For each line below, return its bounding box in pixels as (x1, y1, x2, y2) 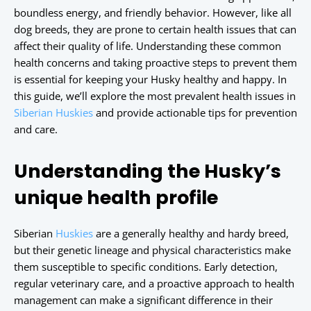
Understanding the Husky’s (14, 158, 281, 185)
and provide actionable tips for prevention (93, 106, 297, 120)
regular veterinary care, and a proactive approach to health (14, 276, 294, 291)
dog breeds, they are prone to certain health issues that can (14, 22, 296, 37)
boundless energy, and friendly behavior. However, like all (14, 6, 292, 20)
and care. (14, 122, 58, 137)
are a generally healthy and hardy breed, (93, 226, 289, 241)
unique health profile (14, 185, 218, 211)
